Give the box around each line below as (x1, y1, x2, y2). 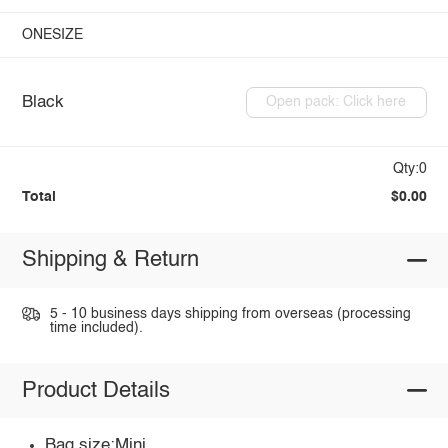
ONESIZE (21, 28, 83, 43)
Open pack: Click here (266, 95, 407, 110)
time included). (49, 320, 143, 335)
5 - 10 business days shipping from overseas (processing (49, 306, 411, 321)
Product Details (21, 379, 170, 402)
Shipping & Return (21, 249, 199, 272)
